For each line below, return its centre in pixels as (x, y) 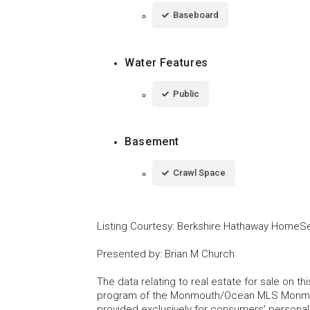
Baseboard (196, 15)
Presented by (128, 254)
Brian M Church (200, 254)
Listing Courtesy (135, 226)
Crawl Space (199, 172)
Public (186, 93)
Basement (152, 141)
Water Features (166, 62)
